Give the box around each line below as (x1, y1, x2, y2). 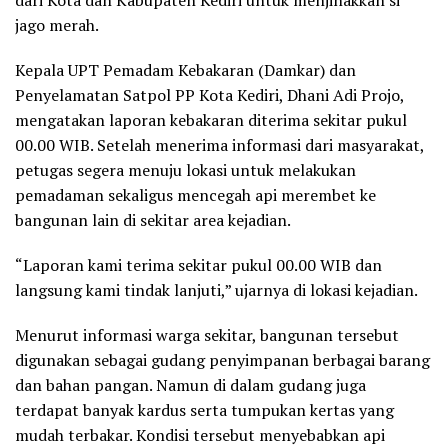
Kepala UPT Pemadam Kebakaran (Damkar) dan (15, 58, 356, 81)
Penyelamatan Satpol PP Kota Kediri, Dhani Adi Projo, (15, 83, 404, 106)
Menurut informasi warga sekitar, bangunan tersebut (15, 323, 399, 346)
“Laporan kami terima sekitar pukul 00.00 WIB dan (15, 253, 382, 276)
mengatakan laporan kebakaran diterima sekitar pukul (15, 108, 407, 131)
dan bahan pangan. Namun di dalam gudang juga (15, 373, 366, 396)
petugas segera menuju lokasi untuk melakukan (15, 158, 356, 181)
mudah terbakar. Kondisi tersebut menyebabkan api (15, 423, 385, 446)
